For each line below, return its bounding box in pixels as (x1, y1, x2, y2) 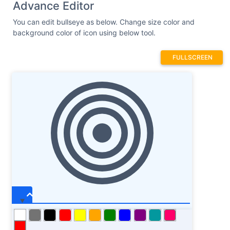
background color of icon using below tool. (13, 28, 156, 37)
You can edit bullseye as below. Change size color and (13, 17, 195, 27)
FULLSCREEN (172, 53, 213, 62)
